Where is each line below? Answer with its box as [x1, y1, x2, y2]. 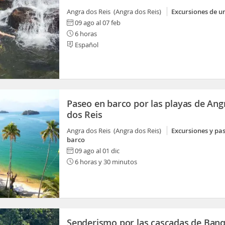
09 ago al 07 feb [75, 18, 121, 27]
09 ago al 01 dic [75, 146, 120, 155]
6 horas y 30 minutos [73, 157, 137, 166]
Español [73, 40, 98, 49]
